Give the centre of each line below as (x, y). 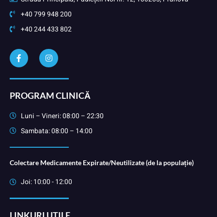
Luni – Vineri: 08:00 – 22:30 (62, 116)
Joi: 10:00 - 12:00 (46, 182)
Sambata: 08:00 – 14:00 (56, 131)
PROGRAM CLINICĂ (50, 95)
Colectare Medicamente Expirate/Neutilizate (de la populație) (102, 163)
